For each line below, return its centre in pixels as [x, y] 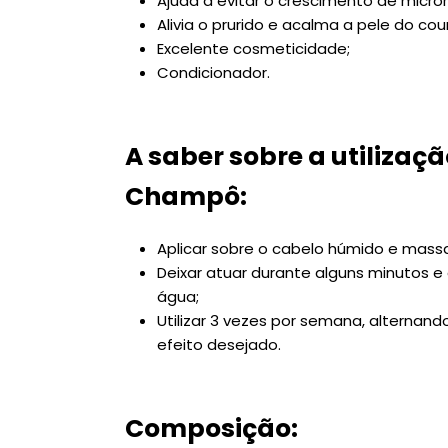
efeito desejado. [219, 344]
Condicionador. [213, 72]
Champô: [186, 196]
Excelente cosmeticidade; [253, 48]
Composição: [211, 428]
